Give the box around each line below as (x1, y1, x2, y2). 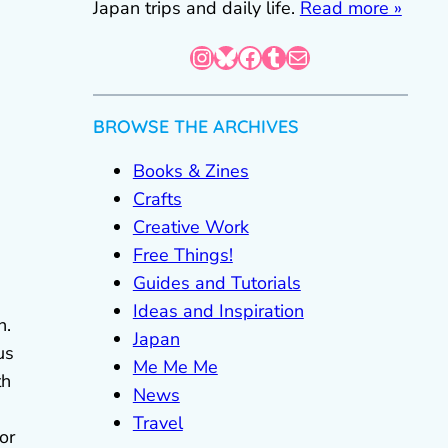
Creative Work (132, 215, 249, 239)
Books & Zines (132, 159, 249, 183)
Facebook (237, 40, 250, 73)
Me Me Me (132, 355, 218, 379)
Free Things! (132, 243, 233, 267)
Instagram (189, 40, 211, 73)
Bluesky (213, 40, 226, 73)
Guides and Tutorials (132, 271, 301, 295)
